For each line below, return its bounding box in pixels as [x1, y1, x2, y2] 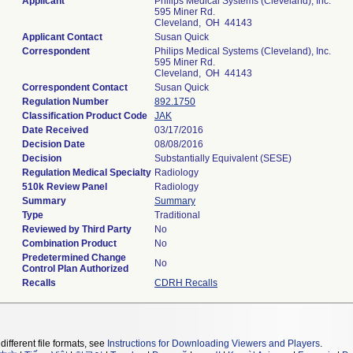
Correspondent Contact [22, 82, 128, 93]
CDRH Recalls [154, 277, 217, 288]
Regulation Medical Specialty [22, 167, 151, 178]
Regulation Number [22, 96, 109, 107]
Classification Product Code [22, 110, 147, 121]
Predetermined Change [22, 252, 126, 263]
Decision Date [22, 139, 85, 150]
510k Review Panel [22, 181, 107, 192]
